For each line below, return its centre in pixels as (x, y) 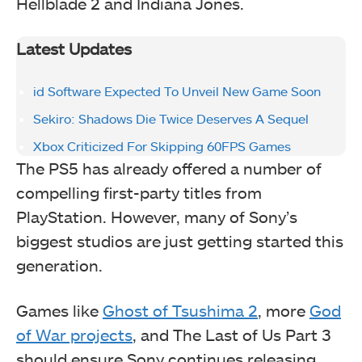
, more (284, 311)
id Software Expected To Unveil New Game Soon (177, 91)
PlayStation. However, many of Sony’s (157, 217)
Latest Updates (74, 49)
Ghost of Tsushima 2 (180, 311)
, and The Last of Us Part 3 (232, 335)
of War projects (74, 335)
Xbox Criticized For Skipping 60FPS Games (162, 146)
